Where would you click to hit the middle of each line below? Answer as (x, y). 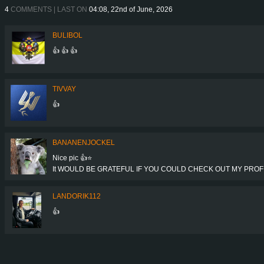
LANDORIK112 (77, 196)
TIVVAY (64, 89)
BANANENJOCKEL (84, 142)
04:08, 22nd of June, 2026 (131, 9)
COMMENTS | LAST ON (49, 9)
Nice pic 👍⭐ (72, 158)
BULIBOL (67, 35)
